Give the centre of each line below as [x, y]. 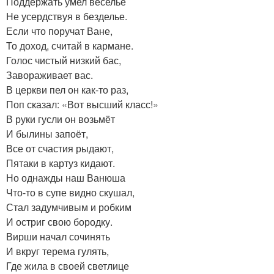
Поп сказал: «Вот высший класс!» [82, 105]
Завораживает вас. [50, 75]
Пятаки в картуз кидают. [61, 163]
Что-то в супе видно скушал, [70, 193]
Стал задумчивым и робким [69, 207]
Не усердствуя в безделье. [67, 17]
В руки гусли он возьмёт [61, 119]
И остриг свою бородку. [59, 222]
